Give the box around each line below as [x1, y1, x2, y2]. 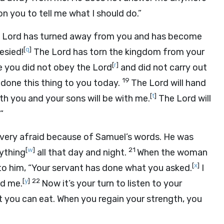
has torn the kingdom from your [71, 46, 204, 57]
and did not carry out [118, 62, 207, 73]
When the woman [137, 147, 207, 158]
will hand [168, 77, 206, 88]
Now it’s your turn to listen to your [41, 178, 182, 189]
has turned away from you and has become [21, 31, 202, 42]
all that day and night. [35, 147, 128, 158]
